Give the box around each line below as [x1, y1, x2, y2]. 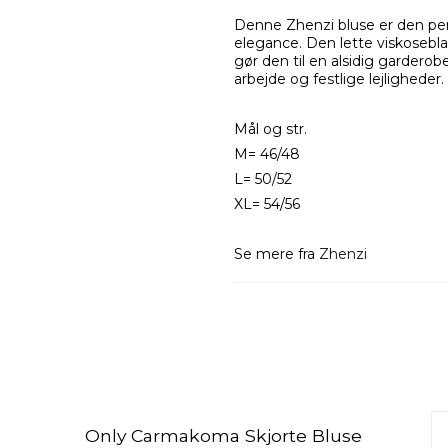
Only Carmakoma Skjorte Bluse [85, 424, 363, 446]
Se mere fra [234, 245, 319, 264]
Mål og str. [234, 120, 307, 139]
